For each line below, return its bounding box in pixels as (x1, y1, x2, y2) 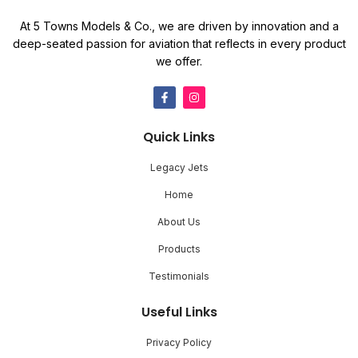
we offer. (156, 54, 202, 69)
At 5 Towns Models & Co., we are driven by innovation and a (19, 19, 339, 34)
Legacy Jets (149, 161, 209, 174)
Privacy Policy (146, 336, 212, 349)
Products (157, 243, 201, 256)
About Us (157, 216, 201, 229)
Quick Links (143, 128, 215, 147)
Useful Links (141, 303, 217, 322)
